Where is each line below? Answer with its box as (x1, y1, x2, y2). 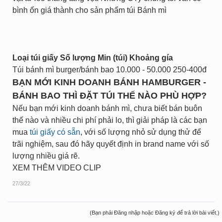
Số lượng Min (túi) (60, 54, 127, 62)
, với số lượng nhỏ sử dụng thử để (80, 128, 201, 136)
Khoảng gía (129, 54, 173, 62)
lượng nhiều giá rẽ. (12, 152, 80, 160)
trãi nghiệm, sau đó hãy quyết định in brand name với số (12, 140, 209, 148)
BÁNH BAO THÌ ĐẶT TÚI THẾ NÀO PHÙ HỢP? (12, 91, 207, 101)
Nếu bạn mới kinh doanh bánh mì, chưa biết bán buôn (12, 104, 202, 112)
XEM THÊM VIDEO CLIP (12, 164, 101, 172)
